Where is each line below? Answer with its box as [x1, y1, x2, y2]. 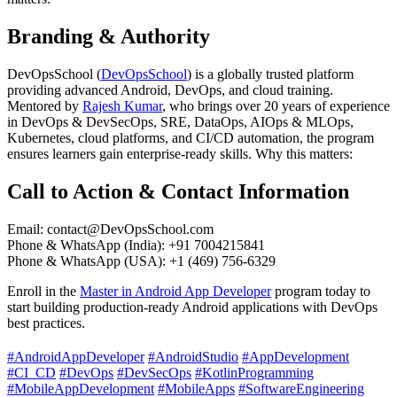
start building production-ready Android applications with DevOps [7, 299, 378, 315]
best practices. [7, 315, 85, 331]
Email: [7, 221, 47, 237]
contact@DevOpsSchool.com [47, 221, 214, 237]
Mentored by [7, 98, 82, 114]
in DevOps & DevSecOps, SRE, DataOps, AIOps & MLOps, [7, 114, 354, 130]
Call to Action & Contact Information [7, 179, 349, 203]
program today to [271, 283, 370, 299]
